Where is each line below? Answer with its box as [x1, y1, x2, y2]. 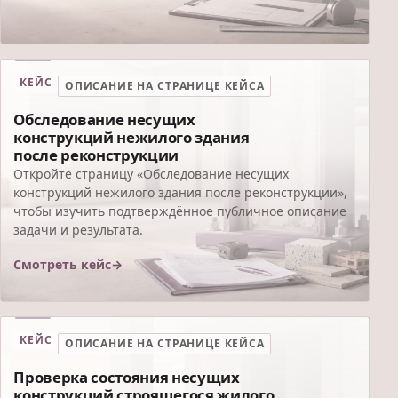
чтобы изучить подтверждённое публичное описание [13, 202, 347, 219]
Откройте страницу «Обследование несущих [13, 164, 290, 182]
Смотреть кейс [13, 255, 112, 273]
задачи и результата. [13, 220, 144, 238]
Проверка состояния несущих [13, 366, 240, 387]
